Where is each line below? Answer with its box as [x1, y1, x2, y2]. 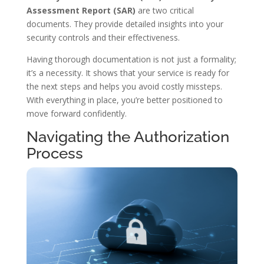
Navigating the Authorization [26, 127, 229, 146]
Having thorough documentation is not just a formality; [26, 53, 236, 65]
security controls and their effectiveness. [26, 31, 180, 43]
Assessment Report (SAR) [26, 4, 136, 16]
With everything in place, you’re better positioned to [26, 94, 223, 105]
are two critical [135, 4, 194, 16]
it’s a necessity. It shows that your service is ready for [26, 67, 229, 78]
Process [26, 144, 83, 162]
